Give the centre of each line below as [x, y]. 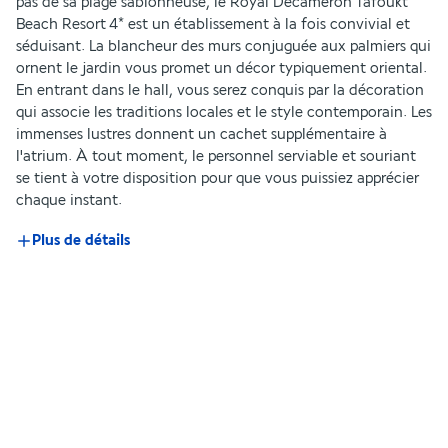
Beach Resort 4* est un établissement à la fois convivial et [213, 24]
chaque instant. [69, 200]
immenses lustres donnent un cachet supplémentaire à [201, 134]
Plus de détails [81, 240]
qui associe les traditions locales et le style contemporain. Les [224, 112]
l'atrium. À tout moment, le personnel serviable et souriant [216, 156]
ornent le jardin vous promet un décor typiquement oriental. [221, 68]
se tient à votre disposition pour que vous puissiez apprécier [217, 178]
